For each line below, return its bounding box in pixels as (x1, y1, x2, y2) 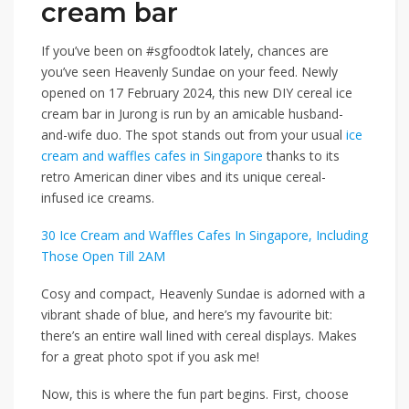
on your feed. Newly (219, 63, 338, 81)
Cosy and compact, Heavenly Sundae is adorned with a (41, 285, 365, 303)
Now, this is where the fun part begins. (41, 385, 272, 404)
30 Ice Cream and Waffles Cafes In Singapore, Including (41, 226, 368, 245)
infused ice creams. (41, 189, 154, 207)
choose (301, 385, 349, 404)
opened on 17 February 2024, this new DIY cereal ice (41, 84, 352, 102)
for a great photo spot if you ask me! (41, 348, 259, 366)
